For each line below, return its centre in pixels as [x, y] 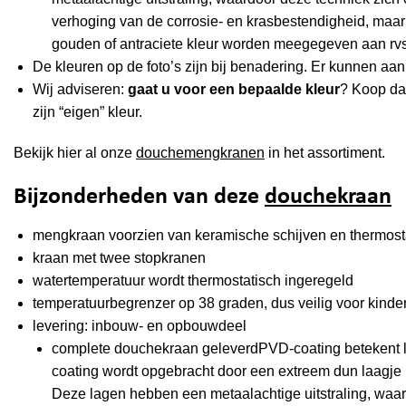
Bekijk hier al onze [75, 153]
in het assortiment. [325, 153]
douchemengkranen [200, 153]
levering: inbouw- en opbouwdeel [139, 325]
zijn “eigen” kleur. [87, 112]
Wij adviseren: [80, 90]
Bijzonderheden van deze [139, 198]
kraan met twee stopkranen [119, 257]
